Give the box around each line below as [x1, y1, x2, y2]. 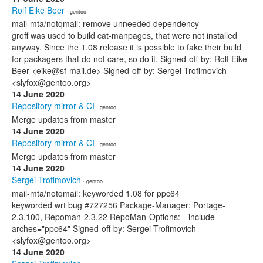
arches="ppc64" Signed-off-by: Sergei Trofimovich [12, 222, 196, 234]
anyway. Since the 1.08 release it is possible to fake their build [12, 41, 241, 53]
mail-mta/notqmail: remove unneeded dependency [12, 18, 199, 29]
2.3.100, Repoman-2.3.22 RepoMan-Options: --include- [12, 211, 218, 222]
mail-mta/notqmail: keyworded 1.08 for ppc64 [12, 187, 180, 199]
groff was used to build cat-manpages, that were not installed [12, 29, 237, 41]
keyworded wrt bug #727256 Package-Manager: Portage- [12, 199, 225, 211]
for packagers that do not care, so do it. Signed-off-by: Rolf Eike [12, 53, 247, 65]
